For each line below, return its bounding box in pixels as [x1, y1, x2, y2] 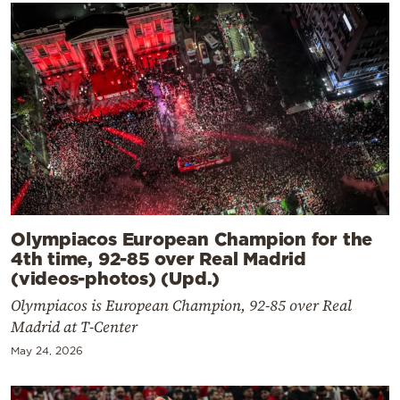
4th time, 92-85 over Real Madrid [11, 247, 306, 268]
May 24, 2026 [11, 344, 83, 356]
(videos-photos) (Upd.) [11, 267, 221, 287]
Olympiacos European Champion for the [11, 228, 373, 248]
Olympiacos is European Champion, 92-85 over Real [11, 294, 352, 316]
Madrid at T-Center [11, 315, 137, 337]
